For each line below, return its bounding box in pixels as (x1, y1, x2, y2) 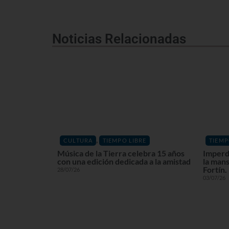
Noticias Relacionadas (52, 31, 186, 47)
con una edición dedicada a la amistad (57, 156, 191, 166)
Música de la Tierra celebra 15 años (57, 148, 185, 158)
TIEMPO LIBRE (103, 136, 147, 144)
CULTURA (63, 136, 93, 144)
